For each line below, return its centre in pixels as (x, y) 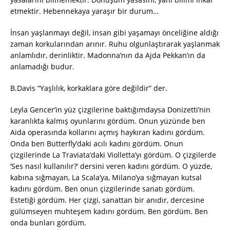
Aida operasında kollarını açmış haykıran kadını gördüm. (108, 132)
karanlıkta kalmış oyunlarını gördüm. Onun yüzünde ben (108, 121)
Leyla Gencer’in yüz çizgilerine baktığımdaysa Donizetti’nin (110, 110)
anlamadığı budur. (42, 67)
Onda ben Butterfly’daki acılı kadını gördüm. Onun (97, 144)
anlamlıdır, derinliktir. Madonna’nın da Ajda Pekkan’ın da (108, 55)
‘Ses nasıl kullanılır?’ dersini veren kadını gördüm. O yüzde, (111, 166)
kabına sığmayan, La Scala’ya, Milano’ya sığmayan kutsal (106, 178)
